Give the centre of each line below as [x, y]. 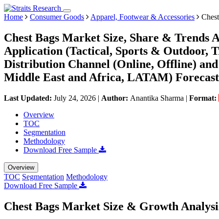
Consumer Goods [57, 17]
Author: [116, 98]
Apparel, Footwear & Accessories [142, 17]
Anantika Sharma [157, 98]
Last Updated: [29, 98]
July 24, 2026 [75, 98]
